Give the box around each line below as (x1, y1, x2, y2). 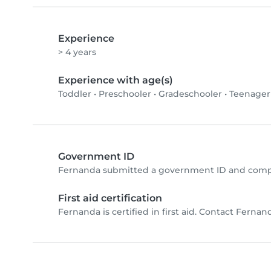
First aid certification (58, 192, 162, 204)
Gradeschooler (158, 88, 222, 100)
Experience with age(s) (58, 74, 173, 87)
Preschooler (99, 88, 151, 100)
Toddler (58, 88, 91, 100)
